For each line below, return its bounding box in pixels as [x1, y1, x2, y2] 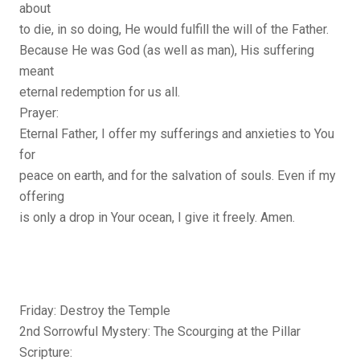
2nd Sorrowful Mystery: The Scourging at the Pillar [19, 324, 301, 340]
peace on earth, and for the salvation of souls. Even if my [19, 168, 336, 184]
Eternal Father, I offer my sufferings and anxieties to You [19, 126, 334, 142]
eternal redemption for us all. [19, 84, 180, 100]
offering [19, 189, 64, 205]
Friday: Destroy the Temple [19, 303, 170, 319]
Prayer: [19, 105, 59, 121]
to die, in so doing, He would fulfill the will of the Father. [19, 22, 329, 38]
